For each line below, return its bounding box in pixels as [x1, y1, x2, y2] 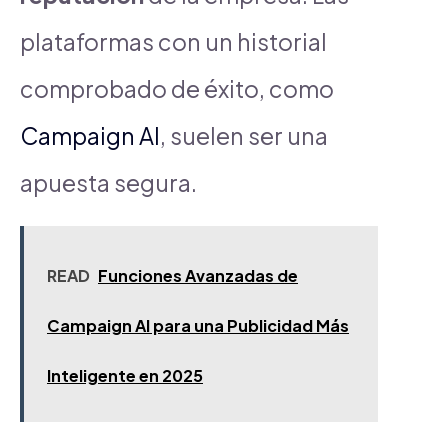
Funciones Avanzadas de [98, 264, 298, 286]
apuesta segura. [20, 167, 197, 197]
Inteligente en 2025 [47, 364, 203, 386]
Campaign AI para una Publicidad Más [47, 314, 349, 336]
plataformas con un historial [20, 26, 327, 56]
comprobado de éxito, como [20, 73, 334, 103]
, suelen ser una [160, 120, 328, 150]
